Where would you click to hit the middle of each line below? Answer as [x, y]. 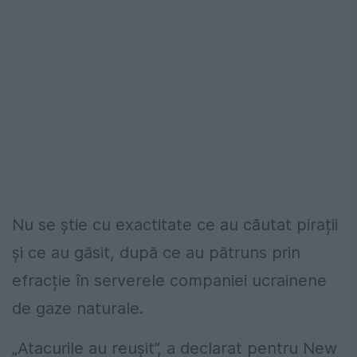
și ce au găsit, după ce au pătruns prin [156, 253]
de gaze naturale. [78, 309]
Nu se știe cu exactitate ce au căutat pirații [175, 225]
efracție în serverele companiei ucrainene [169, 281]
